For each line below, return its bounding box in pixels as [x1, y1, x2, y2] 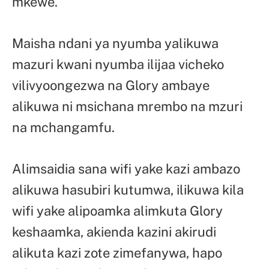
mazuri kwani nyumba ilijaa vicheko [12, 56, 224, 73]
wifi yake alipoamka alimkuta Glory [12, 202, 223, 219]
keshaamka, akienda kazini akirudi [12, 223, 216, 240]
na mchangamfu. [12, 119, 115, 136]
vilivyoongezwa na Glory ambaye [12, 77, 210, 94]
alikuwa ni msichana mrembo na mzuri [12, 98, 243, 115]
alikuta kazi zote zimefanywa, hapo [12, 244, 222, 261]
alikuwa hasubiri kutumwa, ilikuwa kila [12, 181, 244, 198]
